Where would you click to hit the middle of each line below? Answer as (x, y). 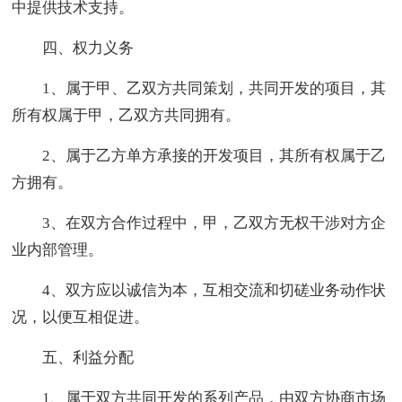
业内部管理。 (58, 249)
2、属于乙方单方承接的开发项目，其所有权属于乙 (214, 155)
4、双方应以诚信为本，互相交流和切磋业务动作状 (214, 290)
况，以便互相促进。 (81, 317)
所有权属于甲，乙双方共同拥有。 (127, 115)
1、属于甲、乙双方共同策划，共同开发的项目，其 (214, 88)
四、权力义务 (88, 48)
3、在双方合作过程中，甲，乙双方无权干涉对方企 (214, 223)
